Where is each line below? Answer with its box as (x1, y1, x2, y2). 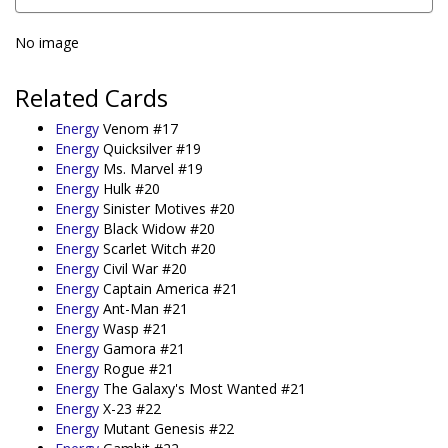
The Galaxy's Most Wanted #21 (103, 379, 306, 398)
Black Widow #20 (103, 219, 215, 238)
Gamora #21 (103, 339, 185, 358)
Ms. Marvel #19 (103, 159, 203, 178)
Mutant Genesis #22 (103, 419, 234, 438)
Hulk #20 (103, 179, 160, 198)
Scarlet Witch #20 (103, 239, 216, 258)
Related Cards (15, 81, 168, 114)
